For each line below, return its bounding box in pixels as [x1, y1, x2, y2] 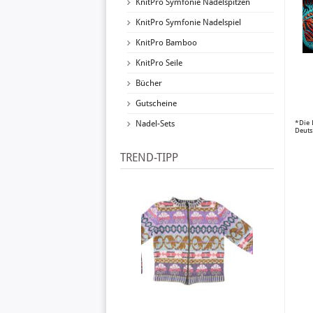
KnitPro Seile [136, 58, 182, 68]
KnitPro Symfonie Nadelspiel [136, 17, 241, 27]
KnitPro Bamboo [136, 38, 197, 48]
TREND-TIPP [120, 151, 178, 164]
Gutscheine [136, 99, 177, 108]
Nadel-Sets [136, 119, 175, 129]
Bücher [136, 78, 162, 88]
